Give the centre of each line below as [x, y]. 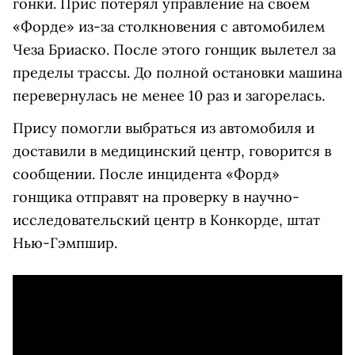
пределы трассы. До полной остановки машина [177, 73]
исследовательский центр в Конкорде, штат [166, 220]
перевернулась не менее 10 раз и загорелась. [171, 96]
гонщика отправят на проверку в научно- [156, 197]
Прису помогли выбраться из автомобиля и [164, 128]
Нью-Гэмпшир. [65, 243]
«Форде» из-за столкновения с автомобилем [169, 27]
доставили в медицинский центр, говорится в [172, 151]
